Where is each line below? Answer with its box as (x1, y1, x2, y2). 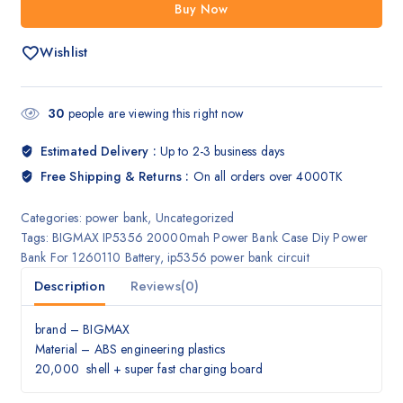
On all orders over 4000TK (193, 167, 344, 186)
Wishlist (40, 42, 88, 63)
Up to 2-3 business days (159, 142, 285, 161)
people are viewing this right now (64, 104, 245, 123)
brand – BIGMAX (35, 320, 130, 339)
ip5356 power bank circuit (166, 248, 309, 267)
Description (34, 275, 105, 296)
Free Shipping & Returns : (40, 167, 193, 186)
